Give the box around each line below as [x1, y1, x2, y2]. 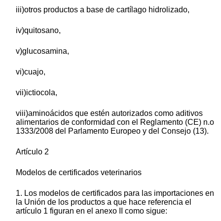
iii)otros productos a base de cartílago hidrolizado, [16, 5, 189, 14]
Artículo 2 [16, 147, 49, 156]
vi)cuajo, [16, 68, 45, 76]
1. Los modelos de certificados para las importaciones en [16, 189, 214, 198]
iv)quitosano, [16, 26, 61, 35]
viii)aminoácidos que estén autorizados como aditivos [16, 109, 203, 118]
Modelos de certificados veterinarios [16, 168, 142, 177]
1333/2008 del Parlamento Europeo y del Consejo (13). [16, 127, 209, 136]
